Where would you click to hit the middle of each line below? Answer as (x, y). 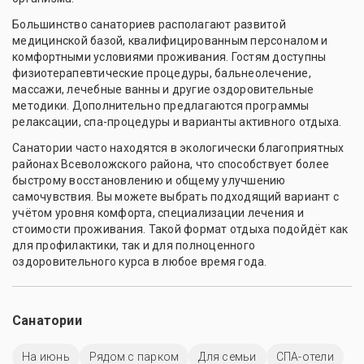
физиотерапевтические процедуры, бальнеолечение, (162, 73)
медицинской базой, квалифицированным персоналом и (170, 40)
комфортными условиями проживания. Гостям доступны (169, 56)
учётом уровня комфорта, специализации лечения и (158, 212)
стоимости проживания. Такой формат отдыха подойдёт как (180, 229)
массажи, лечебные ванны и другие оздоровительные (163, 89)
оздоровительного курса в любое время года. (140, 261)
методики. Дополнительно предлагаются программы (161, 105)
